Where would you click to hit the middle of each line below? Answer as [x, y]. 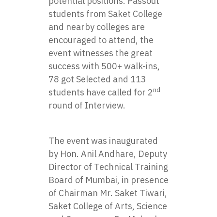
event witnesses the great [101, 53]
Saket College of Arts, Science [108, 206]
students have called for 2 [101, 92]
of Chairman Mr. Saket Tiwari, [108, 193]
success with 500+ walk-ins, [104, 66]
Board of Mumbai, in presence [108, 180]
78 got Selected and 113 [97, 79]
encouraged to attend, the [101, 40]
